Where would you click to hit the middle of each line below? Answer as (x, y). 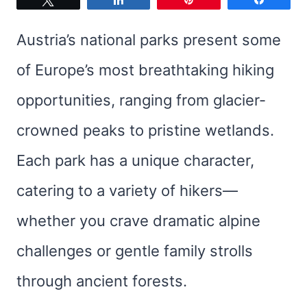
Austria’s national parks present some (149, 40)
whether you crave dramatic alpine (138, 221)
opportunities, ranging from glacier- (141, 100)
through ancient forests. (102, 281)
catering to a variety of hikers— (127, 191)
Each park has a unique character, (135, 160)
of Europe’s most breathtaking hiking (145, 70)
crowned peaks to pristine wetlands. (145, 130)
